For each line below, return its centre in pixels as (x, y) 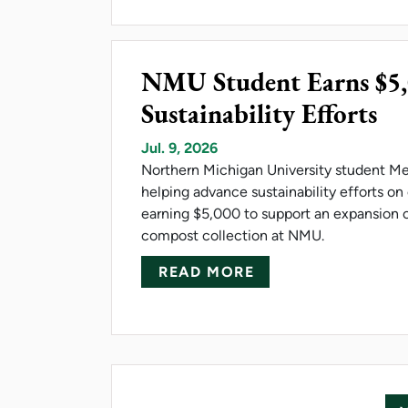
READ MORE (207, 271)
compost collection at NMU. (233, 235)
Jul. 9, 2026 (179, 148)
